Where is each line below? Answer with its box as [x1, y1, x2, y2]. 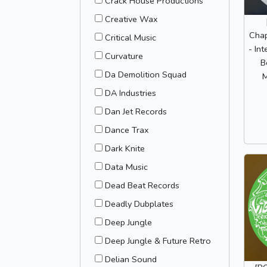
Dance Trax [105, 124, 149, 136]
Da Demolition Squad [105, 69, 187, 80]
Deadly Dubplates [105, 198, 173, 210]
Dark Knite [105, 142, 145, 154]
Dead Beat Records [105, 179, 179, 191]
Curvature [105, 50, 143, 62]
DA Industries [105, 87, 156, 99]
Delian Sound [105, 253, 157, 265]
